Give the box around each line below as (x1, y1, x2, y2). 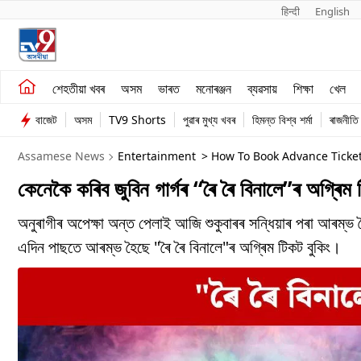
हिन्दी (280, 4, 302, 19)
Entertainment (118, 148, 196, 164)
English (314, 4, 350, 19)
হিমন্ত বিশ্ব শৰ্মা (252, 112, 313, 127)
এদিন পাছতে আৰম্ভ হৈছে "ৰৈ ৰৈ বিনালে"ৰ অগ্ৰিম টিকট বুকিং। (18, 236, 341, 258)
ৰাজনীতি (330, 112, 359, 127)
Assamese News (18, 148, 105, 164)
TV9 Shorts (109, 112, 166, 127)
